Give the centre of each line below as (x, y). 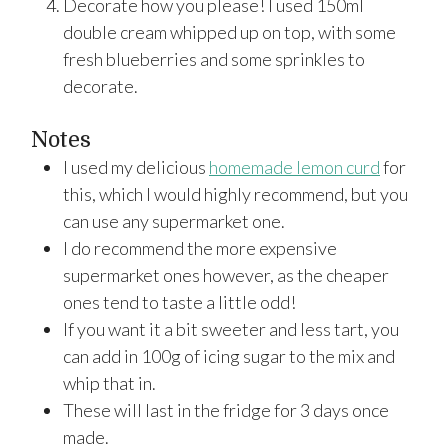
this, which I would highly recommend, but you (235, 193)
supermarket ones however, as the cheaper (226, 274)
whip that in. (111, 382)
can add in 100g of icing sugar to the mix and (229, 355)
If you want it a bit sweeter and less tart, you (231, 328)
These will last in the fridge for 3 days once (226, 409)
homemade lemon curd (294, 166)
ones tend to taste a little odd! (179, 301)
